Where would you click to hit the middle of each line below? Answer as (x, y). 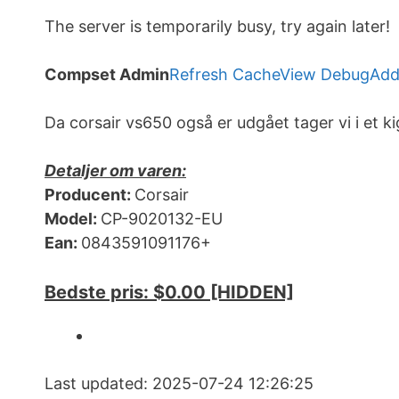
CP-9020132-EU (162, 219)
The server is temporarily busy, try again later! (217, 27)
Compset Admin (107, 75)
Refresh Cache (224, 75)
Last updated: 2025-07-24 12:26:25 (179, 384)
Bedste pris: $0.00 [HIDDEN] (169, 293)
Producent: (90, 195)
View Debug (325, 75)
